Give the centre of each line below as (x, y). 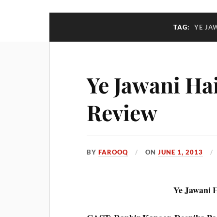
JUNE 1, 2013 (181, 152)
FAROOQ (113, 152)
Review (122, 112)
